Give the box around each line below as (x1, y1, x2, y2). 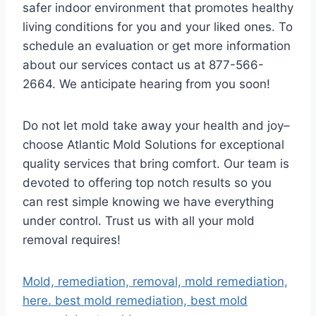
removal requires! (23, 232, 121, 247)
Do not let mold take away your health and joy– (23, 118, 290, 133)
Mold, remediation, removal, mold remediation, (23, 274, 288, 288)
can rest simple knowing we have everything (23, 194, 274, 209)
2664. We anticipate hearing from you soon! (23, 76, 270, 91)
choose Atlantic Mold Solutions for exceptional (23, 137, 284, 152)
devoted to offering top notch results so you (23, 175, 272, 190)
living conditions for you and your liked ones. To (23, 19, 293, 34)
